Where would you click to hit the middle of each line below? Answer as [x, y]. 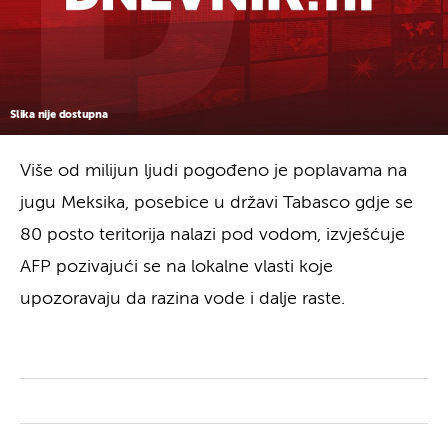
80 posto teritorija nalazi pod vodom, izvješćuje [212, 234]
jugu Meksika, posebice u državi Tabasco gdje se [216, 202]
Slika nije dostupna [59, 114]
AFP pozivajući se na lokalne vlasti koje [176, 266]
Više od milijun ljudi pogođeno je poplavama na [213, 170]
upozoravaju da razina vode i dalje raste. [182, 298]
